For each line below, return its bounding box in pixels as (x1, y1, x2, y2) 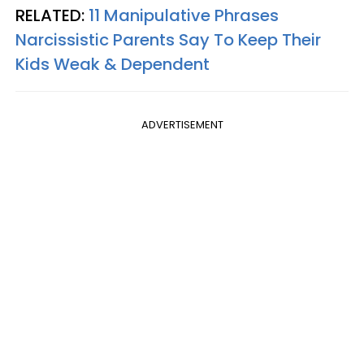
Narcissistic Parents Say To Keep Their (15, 28, 321, 52)
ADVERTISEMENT (141, 117, 223, 133)
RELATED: (15, 4, 89, 28)
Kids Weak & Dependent (15, 53, 210, 76)
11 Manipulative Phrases (89, 4, 279, 28)
